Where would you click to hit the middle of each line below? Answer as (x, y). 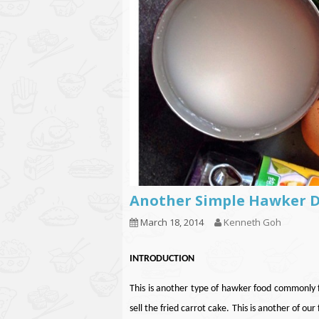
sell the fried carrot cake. (179, 309)
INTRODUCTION (162, 259)
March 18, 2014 (171, 222)
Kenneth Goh (252, 222)
